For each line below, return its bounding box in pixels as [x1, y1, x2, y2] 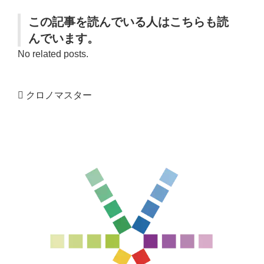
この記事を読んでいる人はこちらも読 [28, 15, 229, 28]
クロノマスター [26, 90, 92, 101]
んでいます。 [28, 31, 99, 45]
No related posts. [18, 48, 88, 59]
